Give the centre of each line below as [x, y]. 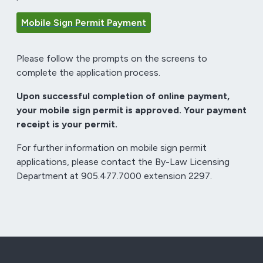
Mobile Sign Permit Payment [83, 23]
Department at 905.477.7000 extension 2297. [114, 176]
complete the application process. [88, 73]
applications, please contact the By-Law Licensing [123, 162]
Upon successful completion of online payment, [123, 96]
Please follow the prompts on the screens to [112, 59]
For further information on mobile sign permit [111, 148]
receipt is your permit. [67, 124]
